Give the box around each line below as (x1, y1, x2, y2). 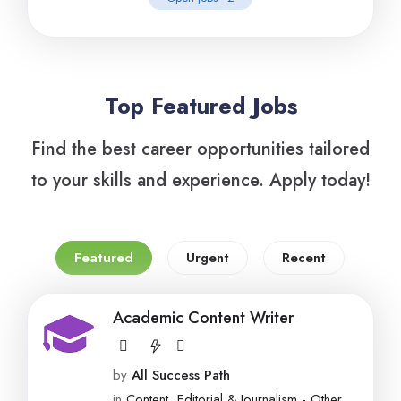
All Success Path (132, 365, 230, 386)
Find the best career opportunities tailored (31, 136, 370, 162)
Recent (281, 248, 326, 268)
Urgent (185, 248, 229, 268)
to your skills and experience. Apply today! (30, 167, 371, 193)
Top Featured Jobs (104, 90, 297, 122)
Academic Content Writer (113, 306, 294, 329)
